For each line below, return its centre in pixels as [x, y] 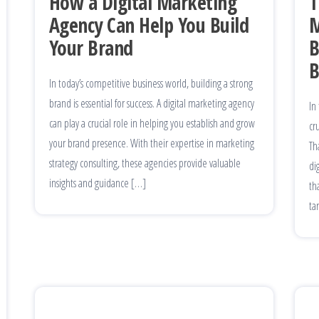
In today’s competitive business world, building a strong [151, 83]
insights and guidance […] [98, 183]
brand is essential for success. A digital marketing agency [152, 103]
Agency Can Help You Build [149, 25]
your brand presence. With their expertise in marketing [152, 143]
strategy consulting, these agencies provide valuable [145, 163]
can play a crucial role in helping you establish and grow [152, 123]
